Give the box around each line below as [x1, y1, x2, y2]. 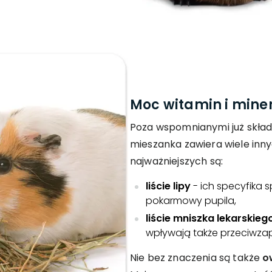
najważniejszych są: [130, 154, 223, 168]
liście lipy [146, 178, 191, 193]
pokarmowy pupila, [146, 193, 236, 208]
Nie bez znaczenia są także [130, 250, 263, 265]
